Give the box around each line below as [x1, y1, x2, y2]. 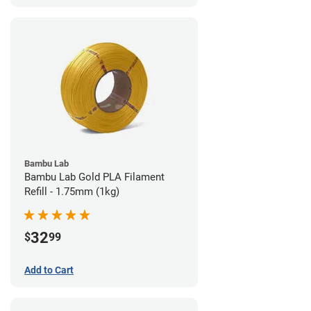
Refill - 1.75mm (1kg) [24, 185, 119, 199]
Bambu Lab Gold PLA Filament [24, 171, 165, 184]
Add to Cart [24, 264, 74, 276]
